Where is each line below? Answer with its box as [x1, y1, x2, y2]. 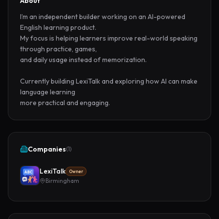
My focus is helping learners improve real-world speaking [20, 34, 197, 43]
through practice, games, [20, 44, 97, 53]
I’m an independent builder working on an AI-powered [20, 12, 185, 21]
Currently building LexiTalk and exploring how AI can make [20, 77, 197, 86]
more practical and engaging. [20, 98, 110, 107]
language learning [20, 88, 75, 96]
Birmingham [45, 177, 79, 184]
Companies [28, 145, 66, 153]
